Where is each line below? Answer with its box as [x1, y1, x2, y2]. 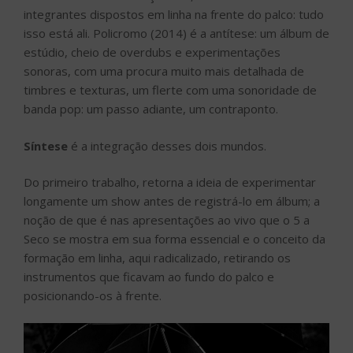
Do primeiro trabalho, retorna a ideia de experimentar [24, 174, 316, 191]
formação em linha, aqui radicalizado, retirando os [24, 250, 291, 266]
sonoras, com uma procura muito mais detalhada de [24, 63, 304, 80]
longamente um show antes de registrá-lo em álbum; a [24, 193, 320, 210]
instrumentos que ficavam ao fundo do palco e [24, 269, 274, 285]
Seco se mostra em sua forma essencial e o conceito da [24, 231, 325, 247]
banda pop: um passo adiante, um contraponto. [24, 101, 278, 117]
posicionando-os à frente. [24, 288, 162, 304]
